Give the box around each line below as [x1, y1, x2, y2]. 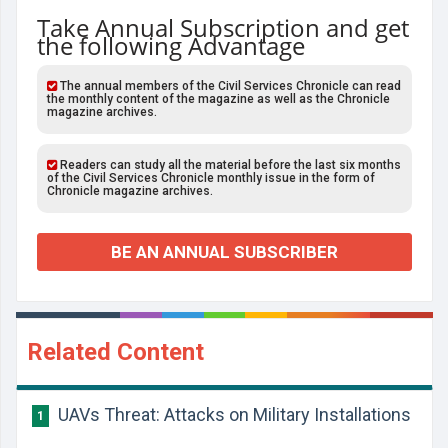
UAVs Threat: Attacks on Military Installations [54, 404, 411, 425]
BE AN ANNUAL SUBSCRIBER [111, 242, 338, 262]
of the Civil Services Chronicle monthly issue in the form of [47, 171, 375, 185]
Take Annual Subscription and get [37, 11, 409, 44]
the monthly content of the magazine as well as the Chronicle [47, 92, 390, 106]
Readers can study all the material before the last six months [57, 158, 401, 172]
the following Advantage [37, 29, 305, 62]
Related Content [27, 338, 204, 366]
